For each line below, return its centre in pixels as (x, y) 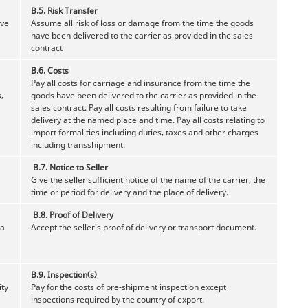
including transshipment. (78, 144)
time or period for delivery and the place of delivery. (130, 192)
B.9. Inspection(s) (64, 274)
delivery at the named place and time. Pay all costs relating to (148, 120)
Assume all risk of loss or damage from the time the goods (142, 23)
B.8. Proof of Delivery (73, 214)
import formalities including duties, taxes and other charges (145, 132)
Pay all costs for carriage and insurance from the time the (141, 82)
